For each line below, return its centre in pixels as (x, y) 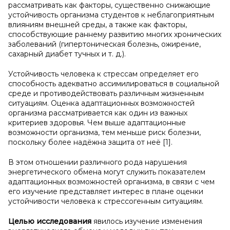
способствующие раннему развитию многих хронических (115, 34)
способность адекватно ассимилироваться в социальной (114, 84)
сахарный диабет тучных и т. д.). (67, 54)
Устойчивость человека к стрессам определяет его (103, 74)
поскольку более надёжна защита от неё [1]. (90, 142)
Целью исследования (50, 221)
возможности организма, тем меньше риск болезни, (104, 132)
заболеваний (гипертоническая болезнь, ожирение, (104, 44)
